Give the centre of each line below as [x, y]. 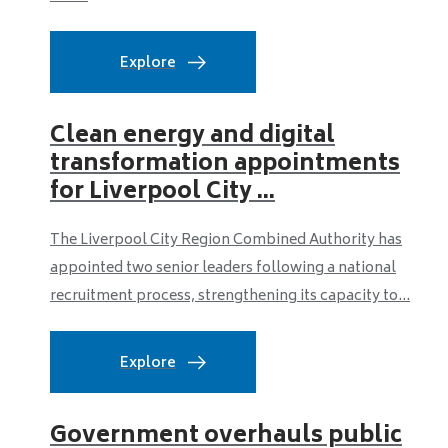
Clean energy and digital [192, 137]
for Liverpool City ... [162, 193]
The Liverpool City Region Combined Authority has [226, 240]
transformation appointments [225, 165]
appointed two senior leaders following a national [223, 268]
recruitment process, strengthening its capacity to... [230, 296]
